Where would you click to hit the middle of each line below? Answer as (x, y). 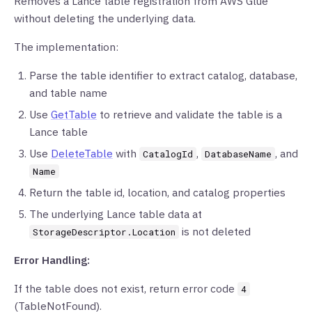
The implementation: (66, 47)
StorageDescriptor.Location (104, 232)
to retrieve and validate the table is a (189, 114)
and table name (68, 93)
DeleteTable (82, 153)
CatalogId (168, 154)
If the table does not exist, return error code (126, 288)
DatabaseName (238, 154)
